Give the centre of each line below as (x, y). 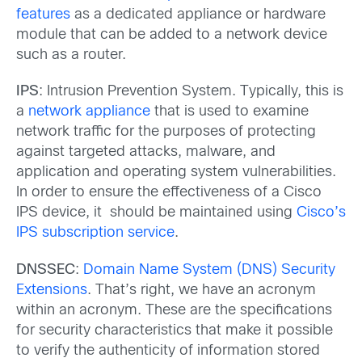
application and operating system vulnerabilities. (176, 173)
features (43, 15)
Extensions (52, 290)
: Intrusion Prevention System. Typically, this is (191, 92)
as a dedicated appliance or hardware (198, 15)
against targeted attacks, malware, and (146, 153)
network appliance (89, 112)
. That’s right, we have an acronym (202, 290)
